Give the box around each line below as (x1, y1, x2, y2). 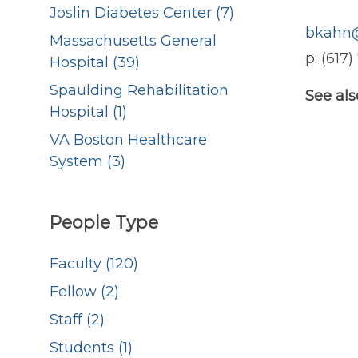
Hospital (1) (50, 103, 127, 121)
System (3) (50, 153, 125, 171)
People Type (50, 212, 158, 233)
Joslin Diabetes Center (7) (50, 4, 234, 22)
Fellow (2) (50, 283, 119, 301)
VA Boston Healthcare (50, 131, 207, 149)
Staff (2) (50, 311, 105, 329)
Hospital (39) (50, 54, 140, 72)
